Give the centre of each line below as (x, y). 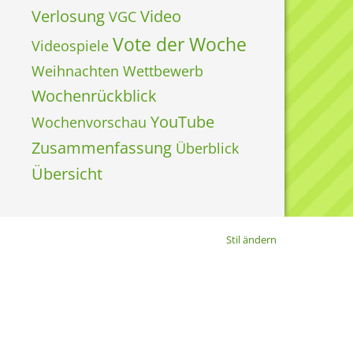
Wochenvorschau (89, 122)
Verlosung (68, 16)
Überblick (207, 148)
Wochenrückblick (94, 96)
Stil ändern (251, 240)
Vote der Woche (180, 44)
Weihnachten (75, 71)
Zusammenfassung (102, 148)
